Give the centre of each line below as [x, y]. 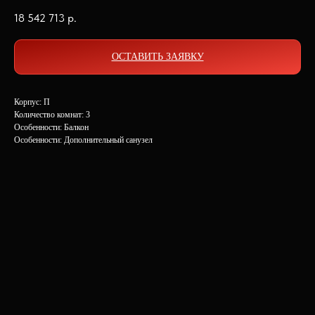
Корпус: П [32, 102]
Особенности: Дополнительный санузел [83, 140]
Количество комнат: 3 [52, 114]
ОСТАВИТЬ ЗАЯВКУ [157, 56]
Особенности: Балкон [51, 127]
